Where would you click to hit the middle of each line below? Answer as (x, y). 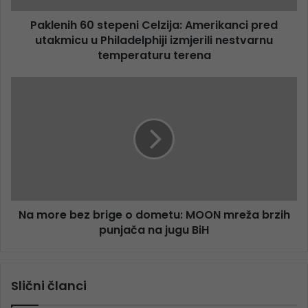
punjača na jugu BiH (154, 230)
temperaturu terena (154, 56)
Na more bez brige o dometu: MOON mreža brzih (154, 215)
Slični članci (49, 286)
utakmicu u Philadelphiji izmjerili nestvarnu (154, 41)
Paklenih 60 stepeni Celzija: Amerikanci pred (154, 25)
